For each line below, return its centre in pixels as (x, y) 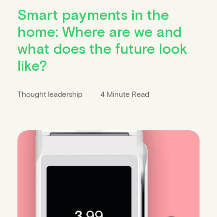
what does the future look (102, 48)
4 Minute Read (125, 94)
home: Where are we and (99, 31)
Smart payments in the (93, 14)
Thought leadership (51, 94)
